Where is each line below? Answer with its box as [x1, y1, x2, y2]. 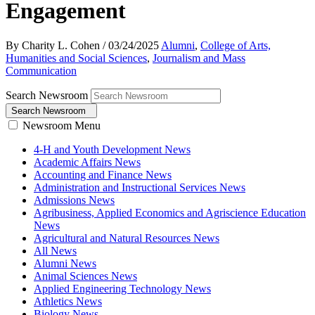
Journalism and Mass [153, 51, 245, 64]
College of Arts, [200, 39, 271, 51]
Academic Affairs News [34, 155, 141, 168]
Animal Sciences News [34, 269, 137, 282]
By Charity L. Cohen [6, 39, 103, 51]
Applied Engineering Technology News [34, 282, 211, 295]
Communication [6, 64, 77, 77]
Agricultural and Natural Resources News [34, 231, 219, 244]
